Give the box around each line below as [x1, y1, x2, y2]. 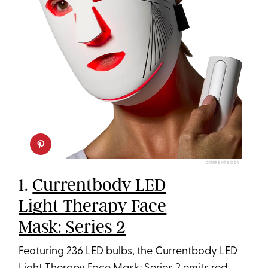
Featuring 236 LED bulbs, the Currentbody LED [19, 245, 238, 257]
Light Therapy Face [19, 194, 167, 217]
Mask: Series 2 [19, 215, 126, 237]
